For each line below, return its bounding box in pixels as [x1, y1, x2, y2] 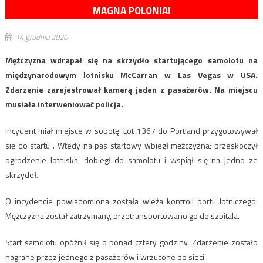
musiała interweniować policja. [5, 98, 123, 111]
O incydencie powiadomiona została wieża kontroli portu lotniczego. [5, 195, 258, 208]
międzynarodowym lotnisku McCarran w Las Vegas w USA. [5, 69, 258, 82]
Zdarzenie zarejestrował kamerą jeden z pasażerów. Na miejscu [5, 83, 258, 96]
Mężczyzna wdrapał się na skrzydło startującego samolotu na [5, 54, 258, 67]
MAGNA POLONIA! [93, 3, 170, 19]
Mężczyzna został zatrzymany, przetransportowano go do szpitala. [5, 210, 240, 222]
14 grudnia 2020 [15, 31, 68, 43]
